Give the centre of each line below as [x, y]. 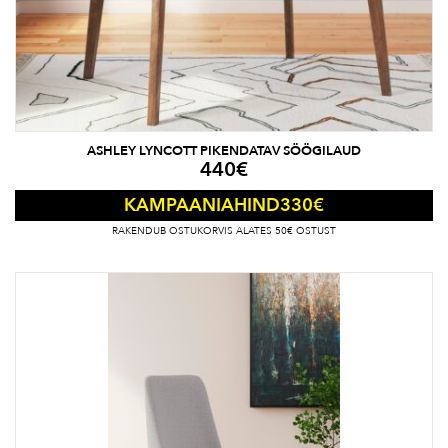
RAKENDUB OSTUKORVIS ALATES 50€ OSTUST [224, 231]
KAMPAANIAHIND [202, 206]
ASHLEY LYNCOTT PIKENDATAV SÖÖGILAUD [224, 151]
